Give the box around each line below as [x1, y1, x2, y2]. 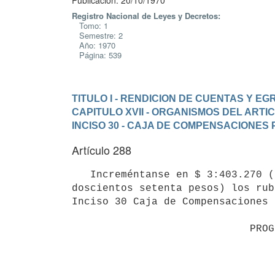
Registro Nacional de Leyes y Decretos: [72, 10, 220, 21]
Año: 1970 [72, 39, 115, 51]
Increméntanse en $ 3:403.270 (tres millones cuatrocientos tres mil [72, 169, 90, 180]
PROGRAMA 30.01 [72, 223, 250, 234]
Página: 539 [72, 49, 122, 61]
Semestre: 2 [72, 29, 123, 41]
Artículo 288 [72, 142, 131, 158]
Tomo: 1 [72, 20, 108, 31]
